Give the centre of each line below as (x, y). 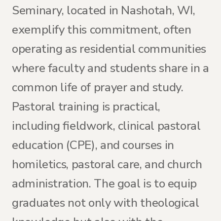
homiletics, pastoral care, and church (107, 164)
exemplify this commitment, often (102, 30)
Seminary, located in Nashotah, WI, (104, 10)
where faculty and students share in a (110, 68)
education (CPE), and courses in (93, 145)
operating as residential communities (109, 49)
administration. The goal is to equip (105, 184)
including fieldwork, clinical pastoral (106, 126)
